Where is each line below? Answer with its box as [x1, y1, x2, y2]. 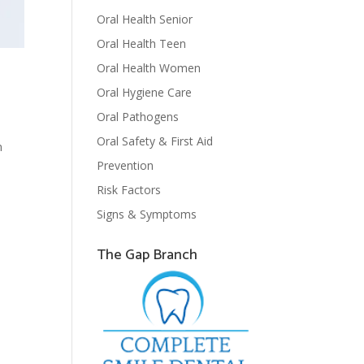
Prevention [97, 158, 154, 173]
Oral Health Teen [97, 36, 187, 51]
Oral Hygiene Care [97, 84, 193, 100]
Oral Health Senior [97, 11, 193, 27]
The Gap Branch [97, 243, 198, 267]
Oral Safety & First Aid [97, 133, 214, 149]
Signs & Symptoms [97, 206, 197, 222]
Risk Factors [97, 182, 162, 197]
